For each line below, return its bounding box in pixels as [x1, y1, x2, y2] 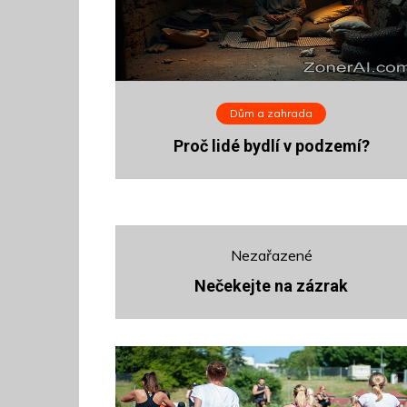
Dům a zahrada [229, 106, 313, 121]
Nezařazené [230, 246, 313, 265]
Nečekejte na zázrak [194, 276, 349, 296]
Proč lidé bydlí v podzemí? [173, 136, 370, 156]
